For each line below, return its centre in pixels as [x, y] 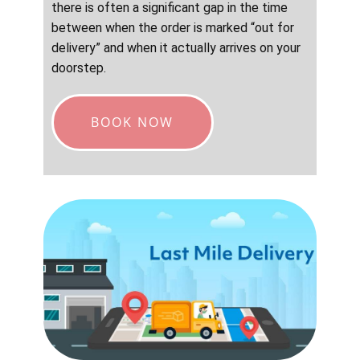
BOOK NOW [132, 123]
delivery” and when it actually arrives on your [176, 48]
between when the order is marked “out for [173, 28]
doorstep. [79, 68]
